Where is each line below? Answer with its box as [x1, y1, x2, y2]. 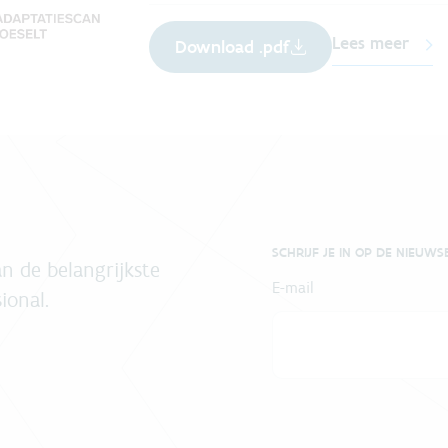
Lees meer [332, 31, 409, 54]
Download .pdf [175, 36, 289, 58]
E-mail [272, 278, 314, 297]
